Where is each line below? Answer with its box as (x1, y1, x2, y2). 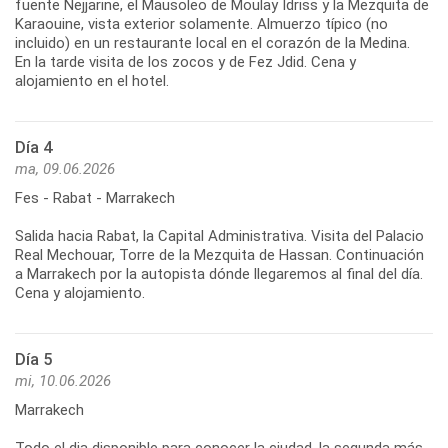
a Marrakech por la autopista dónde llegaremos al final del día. (15, 264, 423, 283)
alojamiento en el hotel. (15, 71, 169, 90)
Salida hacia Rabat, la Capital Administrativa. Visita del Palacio (15, 226, 424, 245)
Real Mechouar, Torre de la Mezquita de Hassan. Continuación (15, 245, 424, 264)
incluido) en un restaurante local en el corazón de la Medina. (15, 33, 410, 52)
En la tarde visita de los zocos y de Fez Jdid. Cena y (15, 52, 356, 71)
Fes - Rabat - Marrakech (15, 188, 175, 207)
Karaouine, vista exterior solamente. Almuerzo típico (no (15, 14, 388, 33)
